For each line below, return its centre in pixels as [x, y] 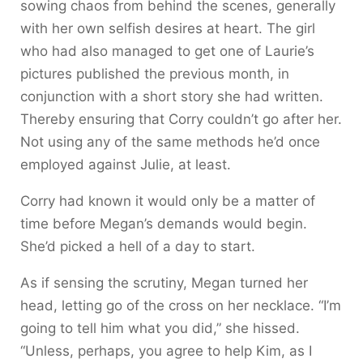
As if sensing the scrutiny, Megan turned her [164, 282]
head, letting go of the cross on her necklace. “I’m [181, 305]
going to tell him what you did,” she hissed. [160, 328]
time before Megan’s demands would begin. [164, 223]
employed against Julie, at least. [126, 164]
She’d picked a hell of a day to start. [138, 246]
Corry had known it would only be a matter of [168, 201]
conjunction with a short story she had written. [172, 96]
